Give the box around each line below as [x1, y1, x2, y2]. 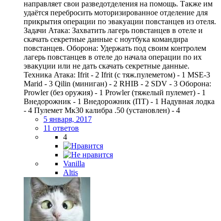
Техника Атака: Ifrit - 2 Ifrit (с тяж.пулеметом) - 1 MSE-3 [24, 70, 210, 79]
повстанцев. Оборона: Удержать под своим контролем [24, 43, 206, 52]
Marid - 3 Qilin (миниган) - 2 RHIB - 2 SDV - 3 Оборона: [24, 79, 211, 88]
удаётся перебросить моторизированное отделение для [24, 8, 208, 17]
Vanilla [63, 159, 85, 168]
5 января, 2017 [43, 114, 92, 123]
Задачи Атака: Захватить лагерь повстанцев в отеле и [24, 26, 203, 35]
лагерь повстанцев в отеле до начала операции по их [24, 52, 202, 61]
